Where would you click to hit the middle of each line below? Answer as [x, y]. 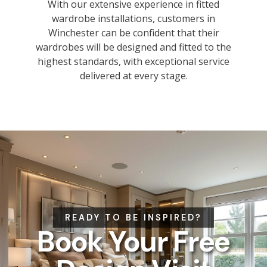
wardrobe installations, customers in [133, 18]
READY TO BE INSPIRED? [133, 218]
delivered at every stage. [133, 75]
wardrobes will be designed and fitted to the [133, 47]
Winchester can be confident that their [133, 32]
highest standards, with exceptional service [133, 61]
